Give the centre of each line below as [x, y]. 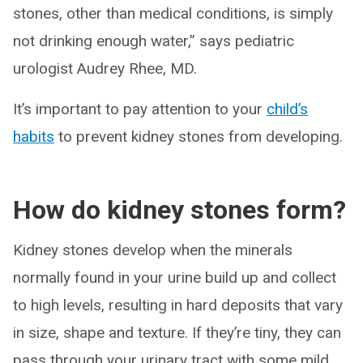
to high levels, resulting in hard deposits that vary [178, 305]
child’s [287, 109]
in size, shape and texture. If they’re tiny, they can [177, 332]
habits [34, 136]
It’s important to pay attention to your [140, 109]
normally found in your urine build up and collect [175, 277]
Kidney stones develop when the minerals [153, 250]
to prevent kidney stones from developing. [199, 136]
